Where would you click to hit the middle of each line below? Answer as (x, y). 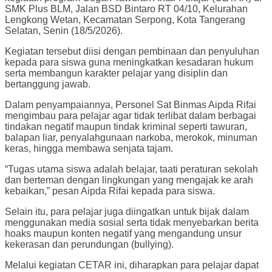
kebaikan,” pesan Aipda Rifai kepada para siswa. (110, 191)
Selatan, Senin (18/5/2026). (64, 31)
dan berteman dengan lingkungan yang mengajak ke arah (129, 180)
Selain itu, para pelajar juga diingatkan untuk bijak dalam (127, 212)
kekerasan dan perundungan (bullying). (89, 245)
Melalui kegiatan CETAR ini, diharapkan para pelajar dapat (132, 265)
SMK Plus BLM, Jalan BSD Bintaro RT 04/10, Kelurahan (126, 9)
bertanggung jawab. (48, 84)
